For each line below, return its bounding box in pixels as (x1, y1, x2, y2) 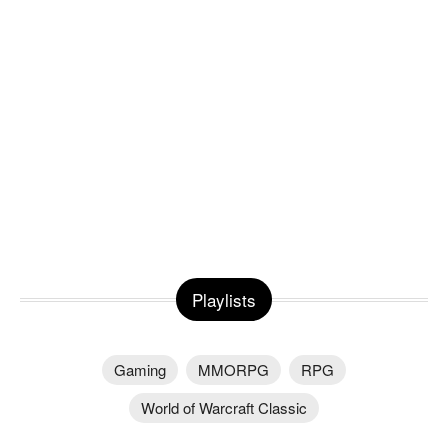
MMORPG (198, 358, 269, 380)
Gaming (114, 358, 166, 380)
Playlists (192, 286, 256, 312)
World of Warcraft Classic (141, 396, 307, 418)
